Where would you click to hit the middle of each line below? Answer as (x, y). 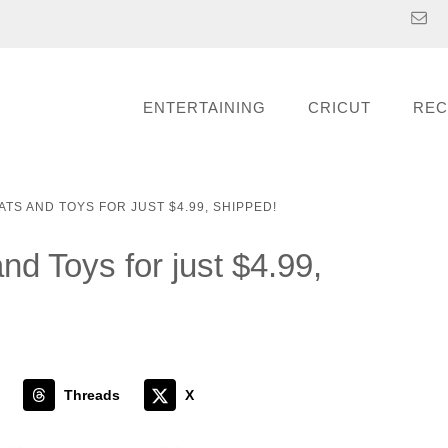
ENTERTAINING (204, 107)
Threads (91, 394)
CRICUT (339, 107)
